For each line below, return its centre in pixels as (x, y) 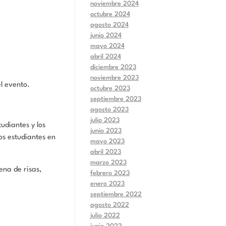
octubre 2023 (110, 88)
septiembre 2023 (116, 99)
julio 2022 (105, 215)
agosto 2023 (109, 109)
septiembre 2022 (116, 194)
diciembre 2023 (113, 67)
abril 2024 (106, 56)
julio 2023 (105, 120)
